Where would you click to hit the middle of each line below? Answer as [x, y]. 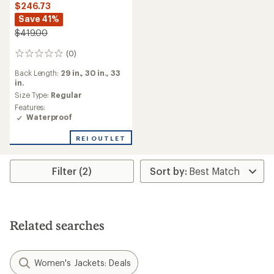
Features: [30, 107]
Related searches [57, 225]
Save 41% [39, 19]
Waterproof [49, 117]
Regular [66, 95]
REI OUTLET [101, 138]
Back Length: [38, 73]
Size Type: [33, 95]
